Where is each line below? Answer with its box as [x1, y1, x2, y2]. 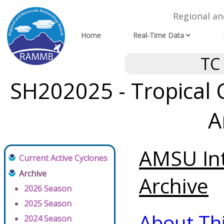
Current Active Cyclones [19, 152, 107, 164]
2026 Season [24, 183, 71, 194]
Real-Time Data [133, 30, 184, 40]
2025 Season [24, 198, 71, 209]
